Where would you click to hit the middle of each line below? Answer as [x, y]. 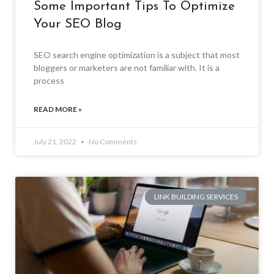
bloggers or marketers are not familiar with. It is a [127, 67]
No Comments [112, 141]
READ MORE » [58, 109]
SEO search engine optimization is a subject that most [137, 54]
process [49, 80]
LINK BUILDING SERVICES [196, 197]
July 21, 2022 [56, 141]
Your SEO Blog [78, 24]
